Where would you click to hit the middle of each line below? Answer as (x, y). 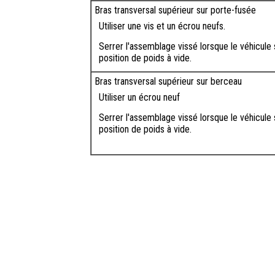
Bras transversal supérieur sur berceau (168, 82)
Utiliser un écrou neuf (139, 98)
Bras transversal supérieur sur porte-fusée (175, 10)
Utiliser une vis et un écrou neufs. (162, 26)
